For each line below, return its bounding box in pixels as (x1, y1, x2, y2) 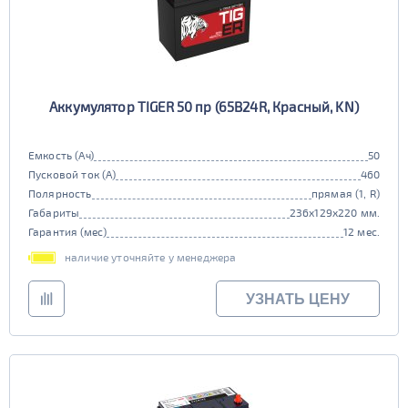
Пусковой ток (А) (28, 168, 117, 180)
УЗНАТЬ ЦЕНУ (246, 291, 350, 307)
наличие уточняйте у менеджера (65, 250, 237, 263)
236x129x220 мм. (289, 206, 380, 219)
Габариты (28, 206, 80, 219)
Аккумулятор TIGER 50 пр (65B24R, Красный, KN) (49, 98, 359, 115)
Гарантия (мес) (28, 225, 107, 238)
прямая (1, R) (311, 187, 380, 199)
